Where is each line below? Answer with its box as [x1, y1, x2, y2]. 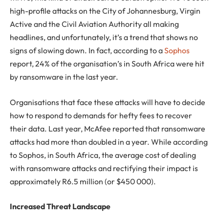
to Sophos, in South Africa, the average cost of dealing [10, 150, 196, 160]
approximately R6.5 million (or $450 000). [10, 176, 156, 186]
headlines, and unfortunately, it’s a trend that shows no [10, 32, 198, 43]
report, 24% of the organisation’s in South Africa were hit [10, 59, 204, 69]
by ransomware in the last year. [10, 72, 118, 82]
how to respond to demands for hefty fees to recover [10, 110, 192, 120]
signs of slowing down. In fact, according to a [10, 45, 163, 56]
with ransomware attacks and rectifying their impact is [10, 163, 198, 173]
